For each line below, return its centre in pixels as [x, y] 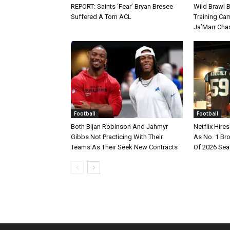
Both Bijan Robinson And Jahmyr [119, 127]
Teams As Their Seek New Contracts [124, 147]
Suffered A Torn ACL [101, 17]
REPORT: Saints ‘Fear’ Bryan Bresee [122, 7]
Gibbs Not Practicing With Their [117, 137]
